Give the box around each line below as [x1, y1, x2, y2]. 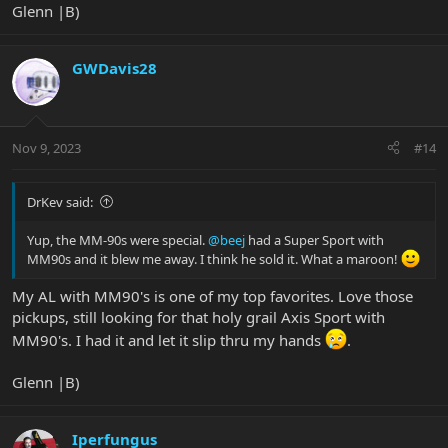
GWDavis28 [72, 58, 157, 79]
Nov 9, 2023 [12, 138, 81, 157]
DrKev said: [27, 192, 93, 211]
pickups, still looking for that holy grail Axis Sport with [12, 307, 385, 328]
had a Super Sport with [245, 230, 384, 249]
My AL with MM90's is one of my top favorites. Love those [12, 286, 413, 307]
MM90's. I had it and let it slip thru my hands [12, 330, 325, 351]
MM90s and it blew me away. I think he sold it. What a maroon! [27, 249, 401, 268]
